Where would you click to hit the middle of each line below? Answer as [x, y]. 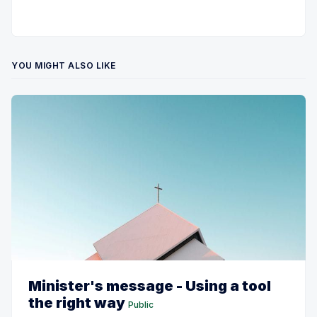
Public [141, 304]
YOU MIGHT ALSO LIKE [64, 65]
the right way [77, 302]
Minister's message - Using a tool [150, 286]
